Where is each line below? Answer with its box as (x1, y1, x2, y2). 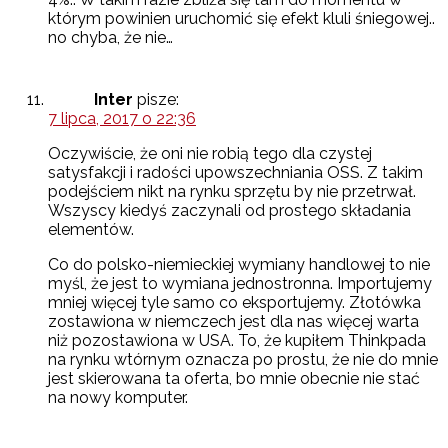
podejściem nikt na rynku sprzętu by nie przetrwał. (48, 182, 416, 202)
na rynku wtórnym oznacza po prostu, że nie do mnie (48, 350, 438, 370)
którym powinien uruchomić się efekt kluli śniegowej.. (48, 9, 435, 29)
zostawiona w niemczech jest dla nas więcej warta (48, 312, 419, 332)
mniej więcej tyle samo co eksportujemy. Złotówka (48, 293, 421, 313)
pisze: (137, 90, 179, 110)
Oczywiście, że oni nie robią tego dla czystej (48, 144, 372, 164)
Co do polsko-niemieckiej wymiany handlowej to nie (48, 255, 430, 275)
